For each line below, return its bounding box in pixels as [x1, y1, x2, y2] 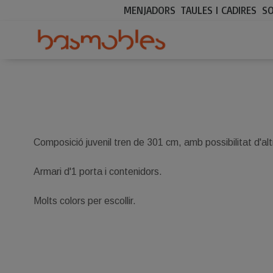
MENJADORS [124, 4, 176, 16]
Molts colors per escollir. [34, 196, 136, 206]
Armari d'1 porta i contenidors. [34, 166, 163, 177]
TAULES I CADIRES [181, 4, 257, 16]
